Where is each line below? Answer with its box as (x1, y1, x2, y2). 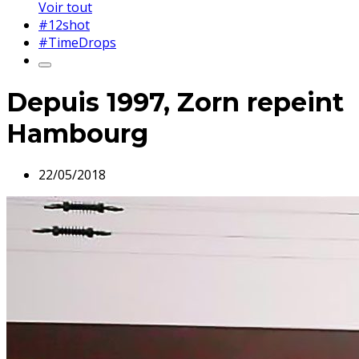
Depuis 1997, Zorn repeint (6, 86, 344, 118)
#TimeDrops (38, 34, 116, 52)
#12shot (38, 16, 90, 34)
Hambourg (6, 117, 148, 149)
